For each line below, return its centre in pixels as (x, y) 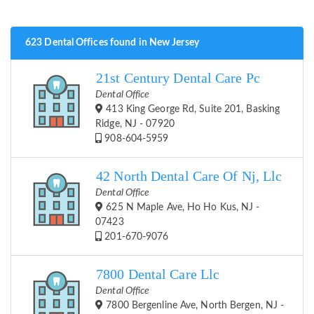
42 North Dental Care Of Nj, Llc (189, 177)
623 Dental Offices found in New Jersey (112, 43)
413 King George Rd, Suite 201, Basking (192, 110)
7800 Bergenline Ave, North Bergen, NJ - (194, 306)
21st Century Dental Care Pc (178, 78)
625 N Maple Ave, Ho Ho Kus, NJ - (182, 208)
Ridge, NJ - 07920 (135, 124)
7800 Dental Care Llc (158, 275)
